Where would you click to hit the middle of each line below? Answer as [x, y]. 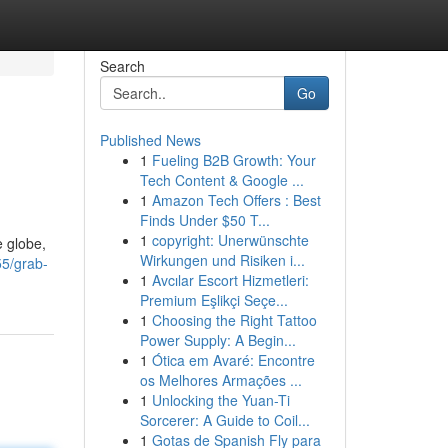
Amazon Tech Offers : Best [236, 200]
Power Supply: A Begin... [217, 340]
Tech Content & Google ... [221, 180]
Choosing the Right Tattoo [234, 320]
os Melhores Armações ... [220, 380]
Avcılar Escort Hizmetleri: [230, 280]
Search [122, 66]
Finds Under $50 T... [204, 220]
